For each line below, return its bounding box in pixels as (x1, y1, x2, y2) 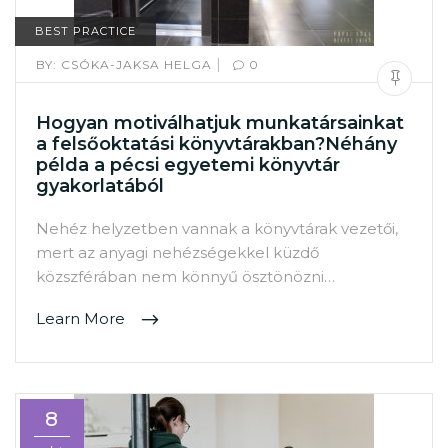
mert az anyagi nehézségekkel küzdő (36, 243, 319, 262)
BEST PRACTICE (35, 24, 136, 38)
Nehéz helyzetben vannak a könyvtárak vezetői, (36, 219, 398, 238)
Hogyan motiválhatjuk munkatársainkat (36, 112, 404, 134)
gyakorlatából (36, 175, 164, 197)
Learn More (36, 309, 129, 329)
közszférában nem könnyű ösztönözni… (36, 267, 335, 286)
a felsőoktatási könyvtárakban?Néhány (36, 133, 397, 155)
